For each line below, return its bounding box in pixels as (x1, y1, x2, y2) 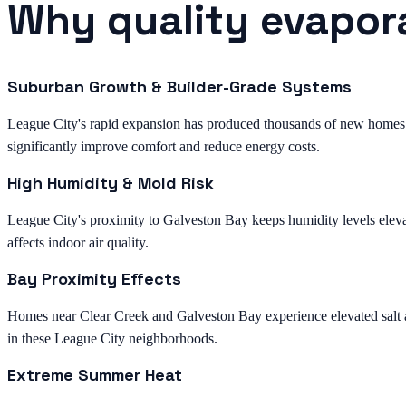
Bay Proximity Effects (7, 268, 181, 290)
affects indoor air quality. (7, 235, 149, 251)
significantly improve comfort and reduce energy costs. (7, 139, 320, 155)
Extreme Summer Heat (7, 364, 182, 386)
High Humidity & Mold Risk (7, 172, 214, 194)
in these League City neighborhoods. (7, 331, 217, 347)
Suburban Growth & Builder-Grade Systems (7, 76, 352, 98)
